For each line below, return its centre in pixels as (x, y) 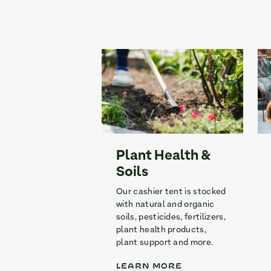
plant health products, (162, 230)
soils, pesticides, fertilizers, (171, 218)
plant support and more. (165, 243)
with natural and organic (165, 205)
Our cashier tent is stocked (171, 192)
